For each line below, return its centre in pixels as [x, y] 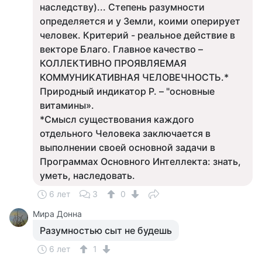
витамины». [67, 105]
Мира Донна [57, 214]
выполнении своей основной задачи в [127, 147]
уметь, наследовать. [87, 175]
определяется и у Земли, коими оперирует [140, 21]
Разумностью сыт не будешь [106, 230]
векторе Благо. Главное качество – [121, 49]
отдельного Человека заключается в [125, 133]
